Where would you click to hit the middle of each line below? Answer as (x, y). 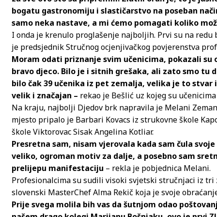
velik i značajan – (45, 95)
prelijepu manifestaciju (58, 168)
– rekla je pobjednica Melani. (157, 168)
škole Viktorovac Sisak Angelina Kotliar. (83, 132)
